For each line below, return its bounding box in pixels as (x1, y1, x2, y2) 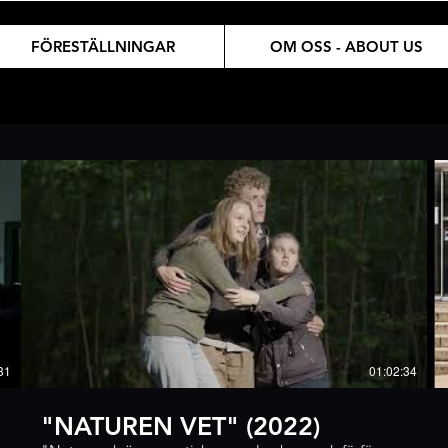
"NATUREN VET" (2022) (41, 411, 321, 442)
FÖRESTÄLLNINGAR (30, 37, 175, 56)
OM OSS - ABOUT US (270, 37, 423, 56)
